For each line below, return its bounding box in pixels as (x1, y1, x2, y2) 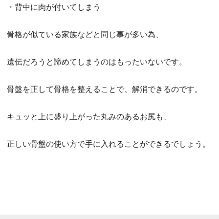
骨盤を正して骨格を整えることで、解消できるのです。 (7, 85, 203, 93)
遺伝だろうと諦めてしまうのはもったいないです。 (7, 58, 187, 66)
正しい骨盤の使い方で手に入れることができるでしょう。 (7, 140, 211, 148)
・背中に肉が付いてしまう (7, 3, 101, 11)
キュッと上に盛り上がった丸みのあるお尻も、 (7, 112, 172, 121)
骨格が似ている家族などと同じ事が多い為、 (7, 30, 164, 39)
